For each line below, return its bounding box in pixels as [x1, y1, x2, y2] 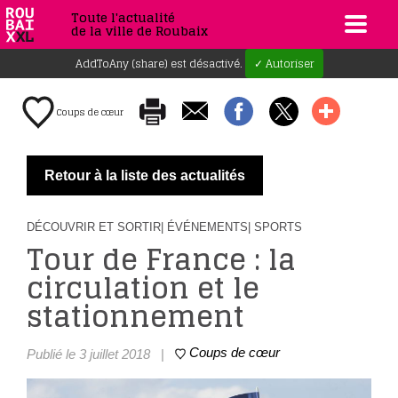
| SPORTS [248, 220, 302, 234]
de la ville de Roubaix [71, 20, 208, 42]
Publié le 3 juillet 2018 [27, 346, 150, 362]
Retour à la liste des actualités [44, 168, 245, 183]
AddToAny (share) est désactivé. [75, 54, 245, 73]
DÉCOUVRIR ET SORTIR [27, 220, 161, 234]
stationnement [27, 291, 244, 342]
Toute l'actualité [71, 6, 175, 28]
